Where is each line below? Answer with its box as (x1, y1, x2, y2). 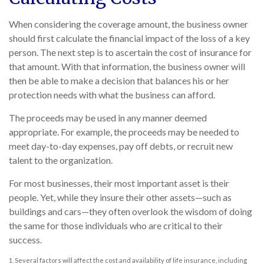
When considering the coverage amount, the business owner (9, 18, 248, 30)
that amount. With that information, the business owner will (9, 61, 245, 72)
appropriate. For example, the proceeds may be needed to (9, 126, 239, 138)
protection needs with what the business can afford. (9, 89, 215, 101)
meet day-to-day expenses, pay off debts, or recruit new (9, 140, 233, 152)
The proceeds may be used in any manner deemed (9, 112, 207, 124)
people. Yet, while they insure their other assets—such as (9, 192, 232, 203)
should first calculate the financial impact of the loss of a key (9, 32, 250, 44)
